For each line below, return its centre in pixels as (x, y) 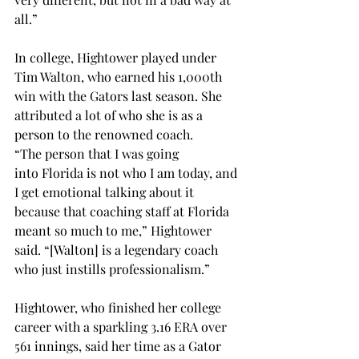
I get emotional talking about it (106, 192)
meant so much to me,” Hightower (115, 231)
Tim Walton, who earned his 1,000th (120, 77)
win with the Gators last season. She (120, 96)
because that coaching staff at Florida (123, 212)
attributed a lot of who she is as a (110, 115)
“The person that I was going (98, 154)
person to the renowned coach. (105, 135)
